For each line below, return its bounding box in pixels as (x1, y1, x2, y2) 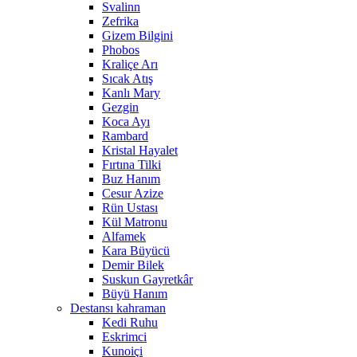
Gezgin (102, 100, 139, 115)
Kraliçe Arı (102, 57, 158, 72)
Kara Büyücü (102, 244, 170, 258)
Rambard (102, 129, 148, 143)
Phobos (102, 43, 139, 57)
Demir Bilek (102, 258, 164, 273)
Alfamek (102, 229, 146, 244)
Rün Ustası (102, 201, 158, 215)
